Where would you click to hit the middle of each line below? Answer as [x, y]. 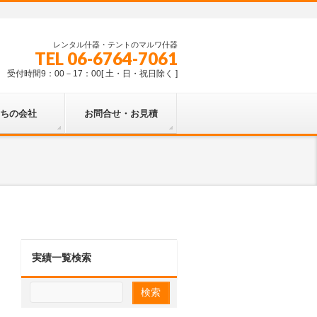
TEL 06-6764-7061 [106, 58]
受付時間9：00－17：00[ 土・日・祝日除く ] [92, 74]
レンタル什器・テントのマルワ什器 [115, 45]
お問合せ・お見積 [121, 114]
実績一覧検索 [62, 258]
